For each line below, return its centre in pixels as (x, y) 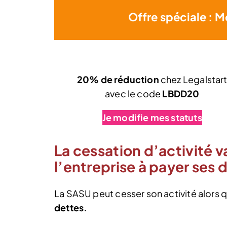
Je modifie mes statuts (152, 118)
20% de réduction (118, 80)
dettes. (71, 207)
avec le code (134, 94)
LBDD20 (181, 94)
